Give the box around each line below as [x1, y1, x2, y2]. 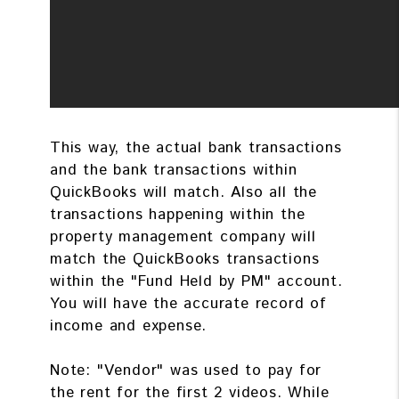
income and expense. [50, 314, 208, 337]
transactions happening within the [50, 203, 305, 225]
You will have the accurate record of [50, 292, 327, 314]
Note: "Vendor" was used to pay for [50, 359, 322, 381]
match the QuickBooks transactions [50, 248, 320, 270]
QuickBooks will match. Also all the [50, 181, 317, 203]
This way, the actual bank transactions [50, 136, 342, 159]
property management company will [50, 225, 316, 248]
